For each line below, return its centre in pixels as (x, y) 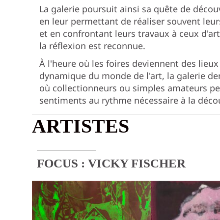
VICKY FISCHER (137, 163)
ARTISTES (81, 126)
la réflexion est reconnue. (92, 45)
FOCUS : (62, 163)
